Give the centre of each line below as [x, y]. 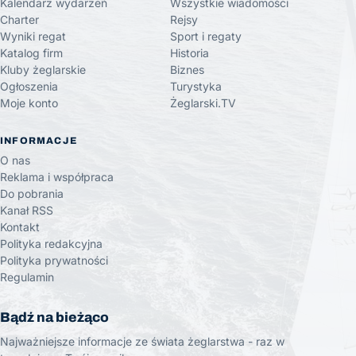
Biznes [187, 70]
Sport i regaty [206, 36]
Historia [190, 53]
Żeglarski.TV [203, 103]
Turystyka [196, 86]
